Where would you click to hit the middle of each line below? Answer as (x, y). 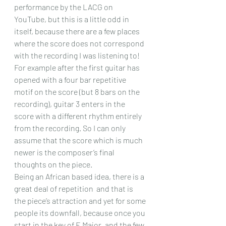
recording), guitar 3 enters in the (70, 104)
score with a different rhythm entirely (79, 116)
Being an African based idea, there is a (80, 176)
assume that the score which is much (79, 140)
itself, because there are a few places (78, 31)
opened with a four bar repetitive (71, 79)
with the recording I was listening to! (78, 55)
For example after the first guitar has (78, 67)
